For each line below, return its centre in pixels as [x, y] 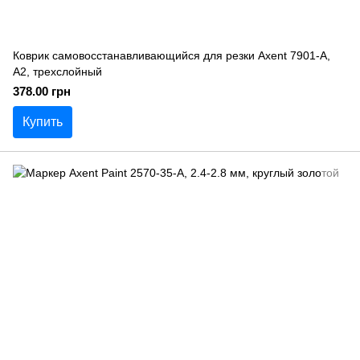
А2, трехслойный [57, 72]
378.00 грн [42, 91]
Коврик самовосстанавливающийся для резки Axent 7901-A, [172, 55]
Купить [43, 122]
